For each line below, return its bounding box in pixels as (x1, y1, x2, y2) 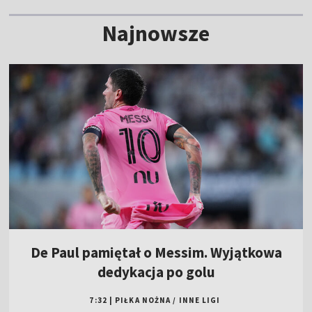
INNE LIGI (178, 295, 221, 306)
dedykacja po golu (97, 263, 215, 282)
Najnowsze (102, 19, 210, 47)
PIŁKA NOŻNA (115, 295, 171, 306)
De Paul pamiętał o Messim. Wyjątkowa (30, 243, 282, 263)
